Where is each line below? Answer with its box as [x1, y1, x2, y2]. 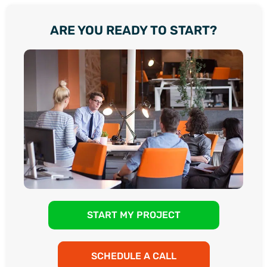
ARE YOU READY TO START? [50, 22, 217, 38]
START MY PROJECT [86, 209, 181, 221]
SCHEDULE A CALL [91, 250, 176, 262]
